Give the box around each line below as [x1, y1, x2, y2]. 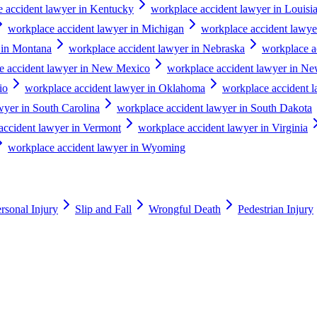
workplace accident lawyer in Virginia [138, 121, 308, 134]
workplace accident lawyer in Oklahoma [25, 81, 205, 94]
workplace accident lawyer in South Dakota [117, 101, 312, 114]
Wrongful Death [149, 203, 221, 216]
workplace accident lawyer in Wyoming [8, 141, 185, 154]
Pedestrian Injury [238, 203, 313, 216]
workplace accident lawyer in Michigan [8, 22, 184, 35]
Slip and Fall [75, 203, 132, 216]
